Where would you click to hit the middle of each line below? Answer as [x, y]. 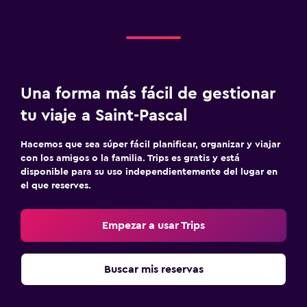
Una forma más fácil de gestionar [148, 94]
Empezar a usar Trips [153, 225]
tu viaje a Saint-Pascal [104, 115]
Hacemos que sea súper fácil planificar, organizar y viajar [150, 144]
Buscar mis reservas [153, 269]
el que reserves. [56, 185]
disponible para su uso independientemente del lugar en [149, 172]
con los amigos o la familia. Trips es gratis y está [130, 158]
